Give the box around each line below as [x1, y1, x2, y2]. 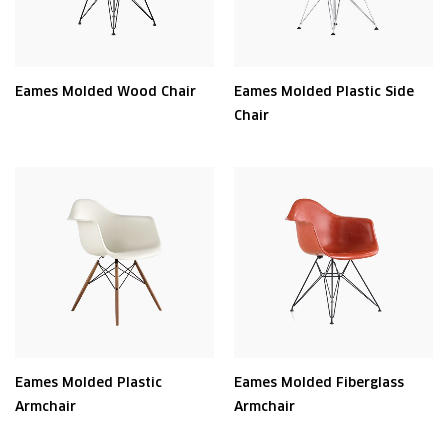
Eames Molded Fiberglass [234, 374, 404, 391]
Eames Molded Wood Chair [15, 83, 196, 100]
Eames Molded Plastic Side [234, 83, 414, 100]
